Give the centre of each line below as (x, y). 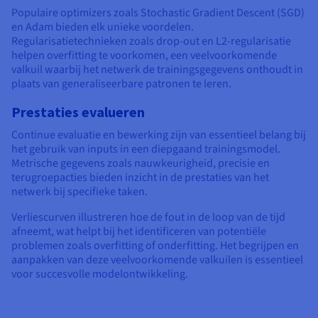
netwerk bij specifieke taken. (79, 192)
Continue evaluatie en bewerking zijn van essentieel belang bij (159, 135)
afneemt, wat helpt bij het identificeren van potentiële (139, 232)
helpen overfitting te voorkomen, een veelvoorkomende (144, 56)
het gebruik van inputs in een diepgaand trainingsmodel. (146, 149)
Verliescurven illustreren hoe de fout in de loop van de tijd (148, 218)
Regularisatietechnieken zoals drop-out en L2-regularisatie (151, 42)
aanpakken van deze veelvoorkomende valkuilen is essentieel (157, 260)
